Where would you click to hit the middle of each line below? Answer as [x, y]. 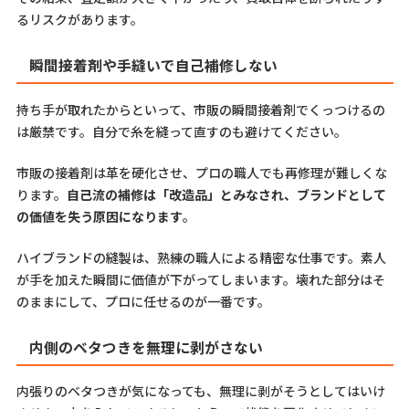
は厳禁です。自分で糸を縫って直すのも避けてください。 [181, 131]
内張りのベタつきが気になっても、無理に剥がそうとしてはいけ [200, 391]
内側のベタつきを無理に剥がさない [146, 347]
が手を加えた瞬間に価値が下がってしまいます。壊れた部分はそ [200, 279]
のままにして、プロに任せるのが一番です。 [143, 301]
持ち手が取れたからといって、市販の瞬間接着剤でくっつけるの [200, 109]
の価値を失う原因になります [99, 216]
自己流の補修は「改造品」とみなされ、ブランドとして [226, 194]
